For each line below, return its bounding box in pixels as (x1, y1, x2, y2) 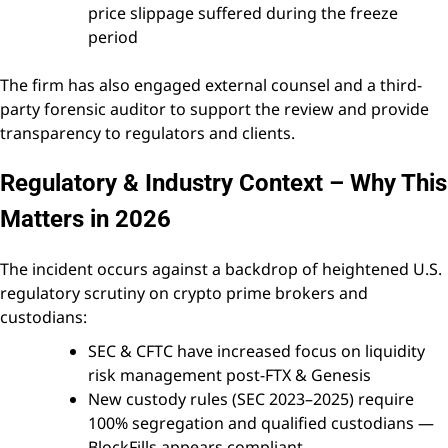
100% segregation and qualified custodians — (88, 412, 434, 434)
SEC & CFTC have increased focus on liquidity (88, 340, 425, 362)
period (88, 26, 138, 49)
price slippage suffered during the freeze (88, 2, 398, 25)
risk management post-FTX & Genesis (88, 364, 371, 386)
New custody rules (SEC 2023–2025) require (88, 388, 414, 410)
